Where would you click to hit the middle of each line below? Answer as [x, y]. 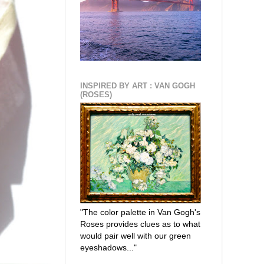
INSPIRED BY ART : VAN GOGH [138, 85]
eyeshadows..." [108, 248]
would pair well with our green [136, 236]
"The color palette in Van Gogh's [140, 212]
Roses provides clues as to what [140, 224]
